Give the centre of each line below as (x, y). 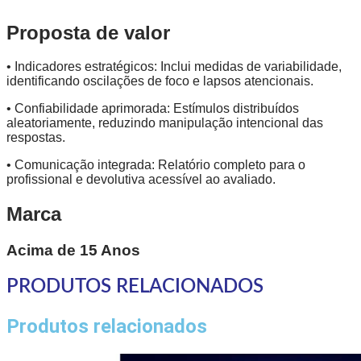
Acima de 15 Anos (73, 251)
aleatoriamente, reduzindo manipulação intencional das (165, 123)
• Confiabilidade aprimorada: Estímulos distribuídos (153, 109)
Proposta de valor (88, 32)
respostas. (36, 138)
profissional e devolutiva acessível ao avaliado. (141, 180)
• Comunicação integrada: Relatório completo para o (156, 165)
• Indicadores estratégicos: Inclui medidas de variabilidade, (174, 67)
